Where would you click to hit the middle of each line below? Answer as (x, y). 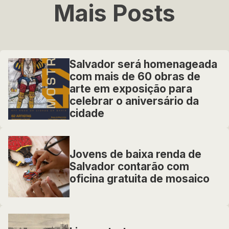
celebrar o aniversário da (134, 101)
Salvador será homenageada (143, 64)
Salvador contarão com (129, 166)
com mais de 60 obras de (135, 76)
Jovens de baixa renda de (135, 154)
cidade (87, 113)
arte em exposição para (131, 89)
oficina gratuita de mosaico (140, 179)
